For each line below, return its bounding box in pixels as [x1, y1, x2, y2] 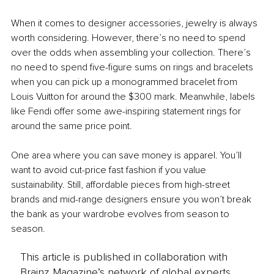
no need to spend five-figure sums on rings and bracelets [11, 61, 256, 73]
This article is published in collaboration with [20, 250, 228, 264]
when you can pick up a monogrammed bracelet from [11, 75, 240, 88]
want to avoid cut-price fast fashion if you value [11, 163, 209, 176]
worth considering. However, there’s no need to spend [11, 31, 248, 44]
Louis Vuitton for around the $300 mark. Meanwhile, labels [11, 90, 257, 103]
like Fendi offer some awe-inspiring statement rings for [11, 105, 243, 117]
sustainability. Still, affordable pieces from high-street [11, 178, 232, 191]
